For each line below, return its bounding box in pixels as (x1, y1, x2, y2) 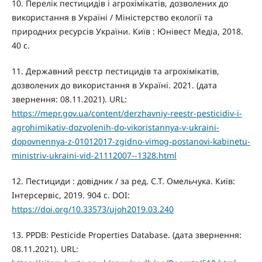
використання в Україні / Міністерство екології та (11, 12, 213, 23)
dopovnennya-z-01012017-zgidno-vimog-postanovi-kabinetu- (11, 136, 250, 147)
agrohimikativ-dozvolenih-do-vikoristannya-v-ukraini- (11, 122, 219, 133)
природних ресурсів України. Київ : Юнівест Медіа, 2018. (11, 26, 243, 37)
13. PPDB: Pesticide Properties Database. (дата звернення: (11, 229, 242, 241)
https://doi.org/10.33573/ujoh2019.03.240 (11, 204, 174, 215)
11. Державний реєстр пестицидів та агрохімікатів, (11, 65, 219, 77)
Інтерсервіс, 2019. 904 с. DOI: (11, 189, 130, 201)
